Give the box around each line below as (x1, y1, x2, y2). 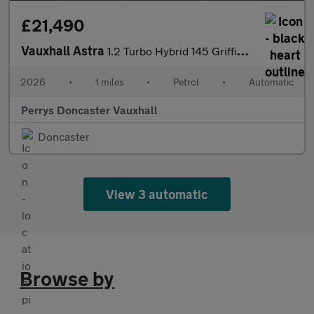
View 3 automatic (106, 186, 208, 202)
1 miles (95, 75, 124, 88)
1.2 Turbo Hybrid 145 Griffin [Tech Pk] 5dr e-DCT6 (107, 43, 237, 57)
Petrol (173, 75, 200, 88)
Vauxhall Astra (21, 42, 107, 58)
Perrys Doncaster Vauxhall (21, 102, 158, 116)
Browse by (20, 266, 115, 290)
